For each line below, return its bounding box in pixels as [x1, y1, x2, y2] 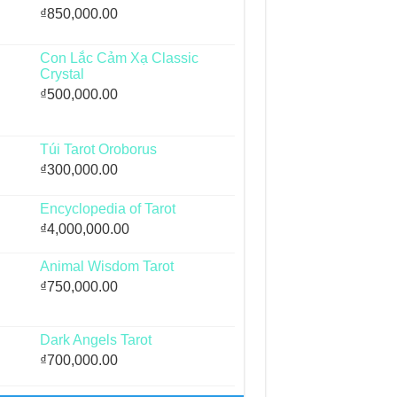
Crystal [39, 66, 84, 82]
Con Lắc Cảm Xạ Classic [39, 51, 198, 66]
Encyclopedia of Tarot [39, 201, 175, 217]
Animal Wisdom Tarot [39, 259, 174, 275]
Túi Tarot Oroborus [39, 142, 157, 158]
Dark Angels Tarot [39, 332, 152, 348]
